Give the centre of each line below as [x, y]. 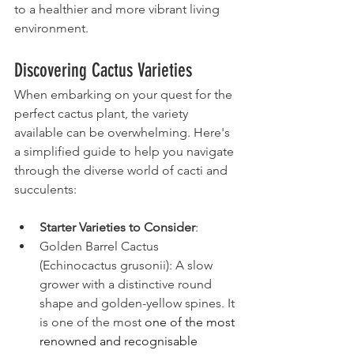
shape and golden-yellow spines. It [139, 303]
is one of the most [92, 322]
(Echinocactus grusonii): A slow [128, 265]
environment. [51, 28]
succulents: [45, 190]
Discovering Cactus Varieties [103, 71]
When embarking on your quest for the [125, 95]
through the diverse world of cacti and [122, 171]
